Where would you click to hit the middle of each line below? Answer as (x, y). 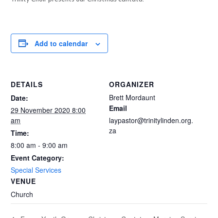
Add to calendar (61, 43)
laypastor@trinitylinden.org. (151, 120)
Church (22, 194)
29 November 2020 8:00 (48, 110)
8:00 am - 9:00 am (39, 145)
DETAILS (27, 84)
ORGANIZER (132, 84)
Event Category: (38, 157)
